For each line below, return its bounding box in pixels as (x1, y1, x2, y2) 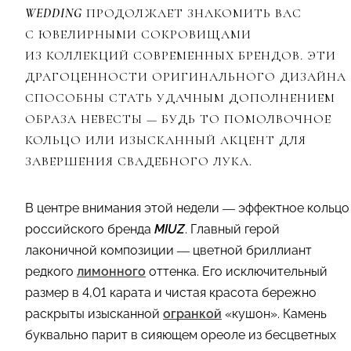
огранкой (163, 306, 222, 321)
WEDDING (25, 5, 82, 21)
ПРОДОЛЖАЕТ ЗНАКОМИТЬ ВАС (82, 5, 302, 21)
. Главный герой (185, 221, 280, 237)
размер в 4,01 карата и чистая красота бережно (25, 284, 317, 300)
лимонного (77, 263, 146, 279)
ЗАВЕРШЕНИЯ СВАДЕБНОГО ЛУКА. (25, 153, 252, 169)
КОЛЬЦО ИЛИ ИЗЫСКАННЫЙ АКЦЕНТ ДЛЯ (25, 132, 306, 148)
